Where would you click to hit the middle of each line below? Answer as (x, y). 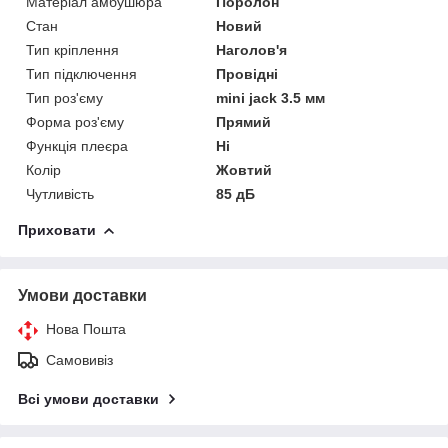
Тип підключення (81, 73)
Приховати (57, 229)
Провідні (247, 73)
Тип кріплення (72, 49)
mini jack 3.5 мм (271, 97)
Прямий (244, 121)
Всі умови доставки (88, 398)
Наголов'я (252, 49)
